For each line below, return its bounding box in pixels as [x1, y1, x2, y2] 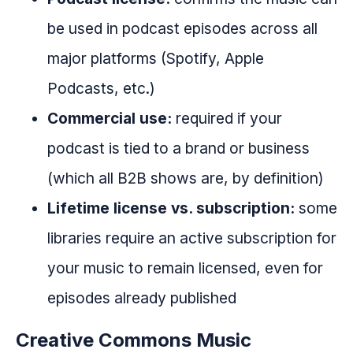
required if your [172, 109, 282, 128]
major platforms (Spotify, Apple [47, 49, 264, 69]
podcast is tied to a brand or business [47, 139, 310, 158]
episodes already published [47, 288, 236, 308]
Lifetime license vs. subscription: [47, 199, 295, 218]
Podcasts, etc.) [47, 79, 155, 98]
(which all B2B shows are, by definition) [47, 169, 324, 188]
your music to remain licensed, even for [47, 258, 323, 278]
